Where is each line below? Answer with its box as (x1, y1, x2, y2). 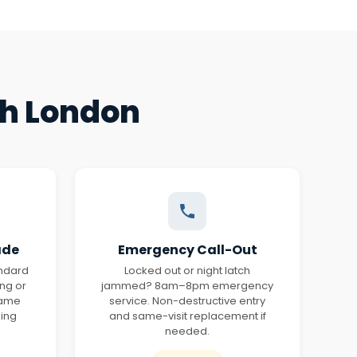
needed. (165, 324, 210, 339)
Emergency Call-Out (117, 241, 257, 259)
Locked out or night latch (124, 263, 250, 278)
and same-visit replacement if (108, 308, 266, 324)
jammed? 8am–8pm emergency (101, 278, 273, 293)
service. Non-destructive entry (109, 293, 265, 308)
